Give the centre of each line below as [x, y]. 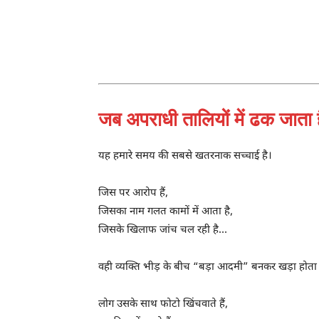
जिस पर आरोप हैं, [133, 193]
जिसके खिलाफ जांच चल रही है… [163, 230]
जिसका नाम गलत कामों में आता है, [166, 211]
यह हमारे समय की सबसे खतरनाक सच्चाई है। [185, 156]
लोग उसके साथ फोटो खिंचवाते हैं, [163, 304]
